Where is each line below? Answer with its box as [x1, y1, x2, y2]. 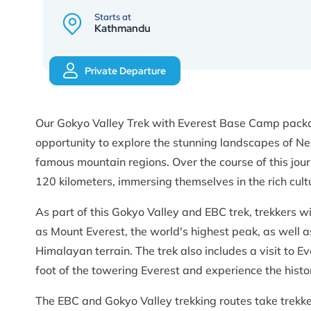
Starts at [94, 10, 131, 22]
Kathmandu [94, 21, 151, 35]
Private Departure [85, 64, 166, 77]
